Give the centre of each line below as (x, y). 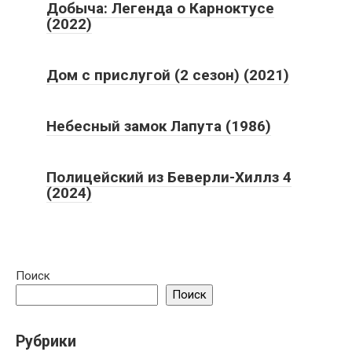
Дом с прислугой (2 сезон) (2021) (168, 75)
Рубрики (46, 341)
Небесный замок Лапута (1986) (159, 126)
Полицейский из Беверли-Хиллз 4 (169, 177)
